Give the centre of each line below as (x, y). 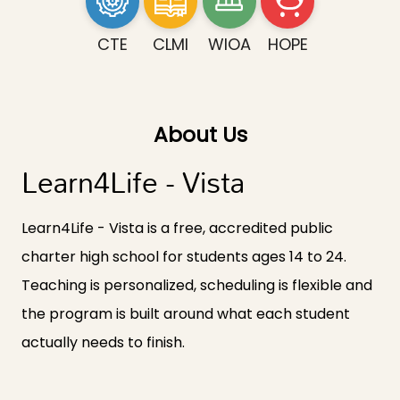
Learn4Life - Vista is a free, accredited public (177, 229)
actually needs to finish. (103, 343)
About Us (200, 135)
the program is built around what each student (186, 314)
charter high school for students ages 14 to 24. (184, 257)
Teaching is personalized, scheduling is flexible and (197, 286)
